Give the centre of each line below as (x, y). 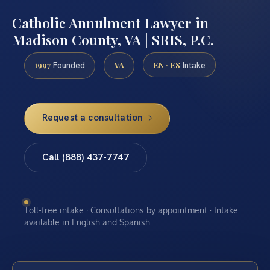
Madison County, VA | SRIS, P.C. (113, 39)
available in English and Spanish (87, 222)
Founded (68, 65)
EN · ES (167, 64)
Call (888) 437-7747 (85, 158)
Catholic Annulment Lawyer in (110, 22)
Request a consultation (93, 118)
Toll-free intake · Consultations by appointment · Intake (131, 210)
